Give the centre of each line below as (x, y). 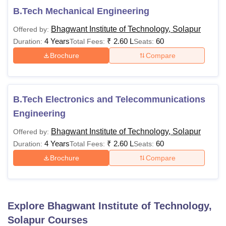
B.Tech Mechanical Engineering (81, 11)
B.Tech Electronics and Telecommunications (109, 99)
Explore (27, 206)
